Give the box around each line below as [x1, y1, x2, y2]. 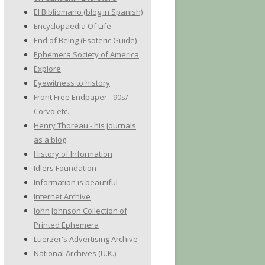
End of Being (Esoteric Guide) [34, 35, 137, 46]
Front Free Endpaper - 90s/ [34, 92, 128, 102]
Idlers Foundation [34, 163, 96, 173]
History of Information [34, 148, 112, 159]
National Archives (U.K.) [34, 248, 116, 258]
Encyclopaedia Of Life [34, 21, 111, 31]
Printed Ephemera [34, 219, 99, 230]
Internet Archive [34, 191, 91, 202]
